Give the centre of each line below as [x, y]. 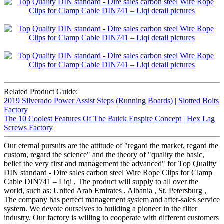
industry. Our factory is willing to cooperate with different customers [111, 218]
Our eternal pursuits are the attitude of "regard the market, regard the [111, 146]
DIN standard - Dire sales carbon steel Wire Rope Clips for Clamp [108, 173]
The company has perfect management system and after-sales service [112, 200]
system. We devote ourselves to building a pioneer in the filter [101, 209]
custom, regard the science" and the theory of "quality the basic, [104, 155]
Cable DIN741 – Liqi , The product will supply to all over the [101, 182]
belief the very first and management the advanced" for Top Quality [110, 164]
